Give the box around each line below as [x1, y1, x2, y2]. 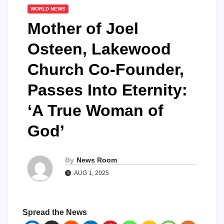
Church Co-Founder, [27, 60, 184, 78]
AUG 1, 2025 [73, 169, 109, 176]
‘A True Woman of [27, 101, 163, 119]
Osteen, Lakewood [27, 40, 171, 58]
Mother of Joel [27, 19, 138, 37]
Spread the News [22, 207, 87, 216]
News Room [76, 155, 117, 164]
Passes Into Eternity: [27, 81, 187, 99]
